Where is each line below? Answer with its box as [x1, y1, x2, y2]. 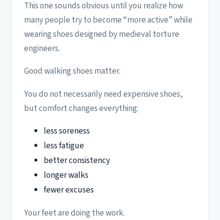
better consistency [44, 154, 110, 166]
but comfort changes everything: [24, 102, 138, 114]
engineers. [24, 42, 60, 55]
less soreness [44, 124, 90, 137]
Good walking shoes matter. [24, 65, 120, 78]
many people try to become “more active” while [24, 14, 192, 27]
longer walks [44, 168, 88, 181]
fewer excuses [44, 183, 94, 196]
